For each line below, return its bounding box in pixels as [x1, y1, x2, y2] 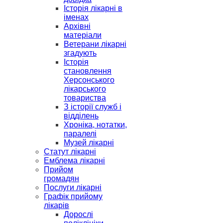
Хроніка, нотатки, [64, 120, 127, 129]
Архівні [64, 22, 91, 30]
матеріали [64, 31, 102, 39]
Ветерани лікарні [64, 40, 126, 48]
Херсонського [64, 76, 114, 84]
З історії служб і [64, 103, 121, 111]
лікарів [44, 201, 69, 210]
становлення [64, 67, 111, 75]
